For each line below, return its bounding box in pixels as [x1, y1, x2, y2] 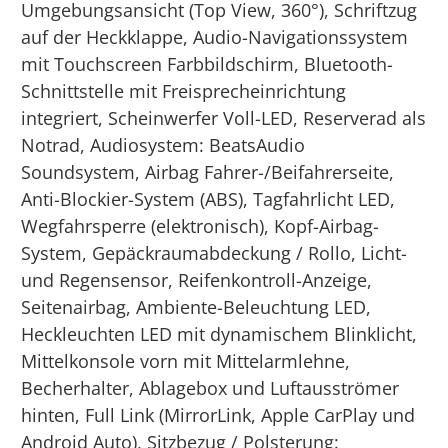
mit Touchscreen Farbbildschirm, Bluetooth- [21, 51, 394, 76]
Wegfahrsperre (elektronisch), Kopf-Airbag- [21, 213, 380, 238]
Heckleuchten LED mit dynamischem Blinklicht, [21, 321, 418, 346]
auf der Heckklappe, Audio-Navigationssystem [21, 24, 409, 49]
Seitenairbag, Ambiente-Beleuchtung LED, [21, 294, 372, 319]
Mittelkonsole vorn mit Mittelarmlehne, [21, 348, 351, 373]
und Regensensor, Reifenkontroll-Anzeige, [21, 267, 373, 292]
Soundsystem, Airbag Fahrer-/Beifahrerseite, [21, 159, 395, 184]
